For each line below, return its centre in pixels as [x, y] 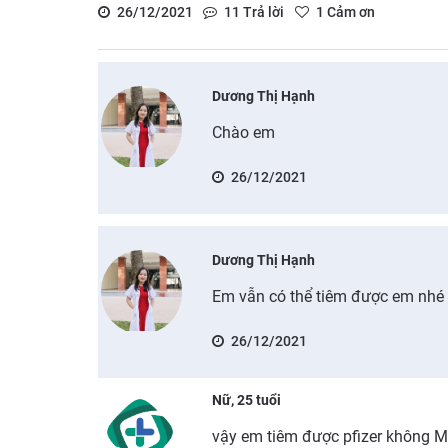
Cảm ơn [349, 11]
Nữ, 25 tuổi [247, 399]
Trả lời [262, 11]
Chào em [244, 132]
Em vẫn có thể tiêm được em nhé [328, 296]
